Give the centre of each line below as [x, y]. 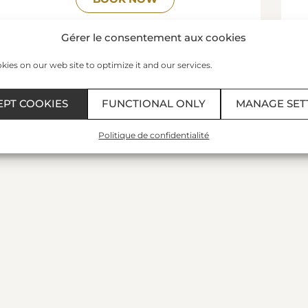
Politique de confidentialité [154, 135]
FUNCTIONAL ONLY [154, 103]
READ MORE [125, 34]
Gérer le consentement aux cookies [154, 37]
